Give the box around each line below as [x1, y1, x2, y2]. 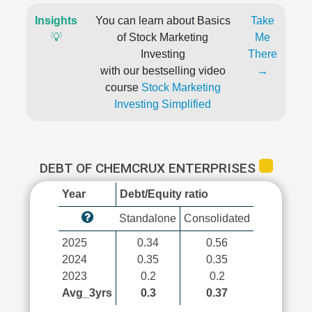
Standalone [119, 212, 176, 224]
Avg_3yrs [62, 287, 112, 299]
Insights [35, 15, 77, 26]
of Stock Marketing [117, 31, 208, 43]
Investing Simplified [114, 98, 211, 110]
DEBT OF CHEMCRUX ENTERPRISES [39, 160, 259, 176]
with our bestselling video [100, 65, 226, 77]
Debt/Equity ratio [120, 188, 208, 200]
